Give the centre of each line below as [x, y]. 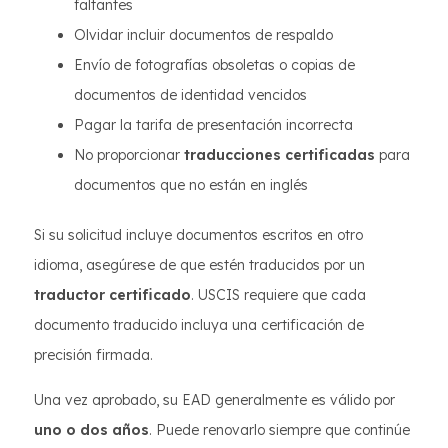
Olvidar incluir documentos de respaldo [203, 35]
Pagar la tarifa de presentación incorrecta [213, 125]
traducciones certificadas [279, 155]
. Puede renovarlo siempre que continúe [279, 430]
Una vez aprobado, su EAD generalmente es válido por [214, 400]
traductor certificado [112, 295]
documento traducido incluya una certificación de [199, 325]
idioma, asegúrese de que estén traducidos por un [199, 265]
